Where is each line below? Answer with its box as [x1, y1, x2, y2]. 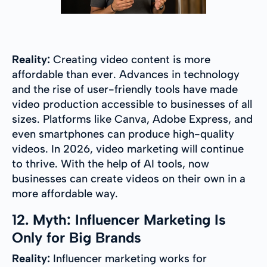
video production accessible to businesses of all [12, 98, 252, 111]
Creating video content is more [50, 53, 210, 67]
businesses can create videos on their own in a [12, 172, 246, 186]
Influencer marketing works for [50, 252, 207, 266]
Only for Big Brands [12, 229, 141, 247]
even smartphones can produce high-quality [12, 128, 234, 141]
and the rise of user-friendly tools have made [12, 83, 238, 97]
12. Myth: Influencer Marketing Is [12, 211, 226, 229]
